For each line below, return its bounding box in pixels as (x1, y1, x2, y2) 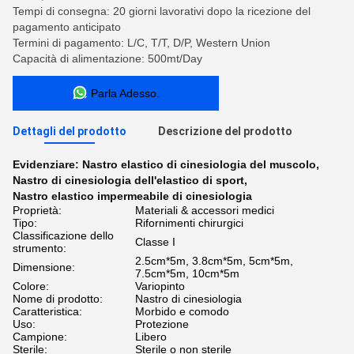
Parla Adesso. (91, 87, 160, 100)
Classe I (135, 235, 175, 248)
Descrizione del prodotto (158, 125, 292, 137)
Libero (135, 330, 167, 343)
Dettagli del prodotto (13, 125, 126, 137)
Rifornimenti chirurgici (135, 217, 243, 229)
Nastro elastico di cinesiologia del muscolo (82, 158, 316, 171)
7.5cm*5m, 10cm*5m (135, 267, 239, 280)
